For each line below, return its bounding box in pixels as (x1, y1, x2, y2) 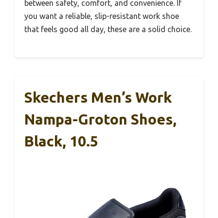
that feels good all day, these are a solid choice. (24, 25, 192, 34)
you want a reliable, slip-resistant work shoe (24, 12, 179, 21)
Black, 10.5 (24, 133, 98, 150)
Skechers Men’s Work (24, 89, 172, 106)
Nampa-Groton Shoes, (24, 111, 177, 128)
